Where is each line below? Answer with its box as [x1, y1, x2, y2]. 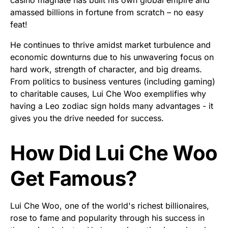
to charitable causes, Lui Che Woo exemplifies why [10, 88, 206, 99]
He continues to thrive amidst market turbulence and [10, 39, 211, 50]
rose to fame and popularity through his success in [10, 212, 205, 223]
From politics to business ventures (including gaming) [10, 76, 215, 87]
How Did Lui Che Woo [10, 140, 218, 165]
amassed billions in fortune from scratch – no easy [10, 7, 204, 17]
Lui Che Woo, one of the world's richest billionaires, [10, 200, 209, 211]
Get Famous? [10, 165, 137, 191]
